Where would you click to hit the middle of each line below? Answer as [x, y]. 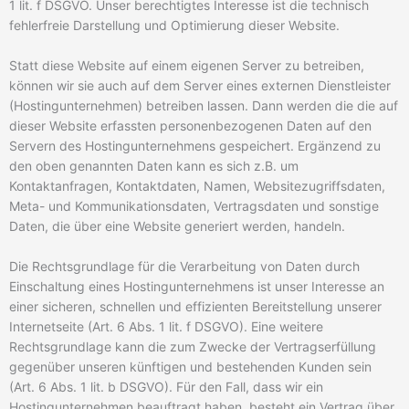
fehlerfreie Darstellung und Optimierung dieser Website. [174, 26]
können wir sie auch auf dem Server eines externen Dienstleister [200, 86]
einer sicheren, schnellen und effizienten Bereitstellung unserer [195, 306]
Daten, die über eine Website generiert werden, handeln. [177, 226]
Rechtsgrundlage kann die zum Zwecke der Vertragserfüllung [193, 346]
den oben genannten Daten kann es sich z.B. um [154, 166]
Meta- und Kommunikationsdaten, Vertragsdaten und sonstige [194, 206]
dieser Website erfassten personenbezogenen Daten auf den [190, 126]
